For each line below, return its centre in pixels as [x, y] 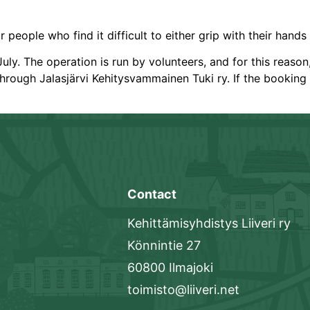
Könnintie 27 [164, 245]
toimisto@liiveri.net [184, 289]
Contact [152, 194]
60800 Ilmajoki [171, 267]
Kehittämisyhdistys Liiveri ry [209, 223]
